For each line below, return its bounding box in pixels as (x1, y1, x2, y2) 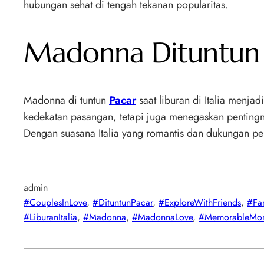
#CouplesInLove (24, 196, 87, 210)
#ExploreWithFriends (159, 196, 241, 210)
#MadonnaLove (132, 210, 193, 225)
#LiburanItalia (24, 210, 77, 225)
